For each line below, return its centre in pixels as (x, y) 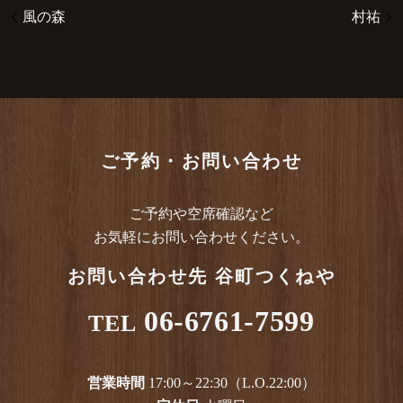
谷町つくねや (275, 276)
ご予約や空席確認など (201, 213)
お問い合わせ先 (141, 276)
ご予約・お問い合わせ (201, 161)
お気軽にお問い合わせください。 (201, 237)
